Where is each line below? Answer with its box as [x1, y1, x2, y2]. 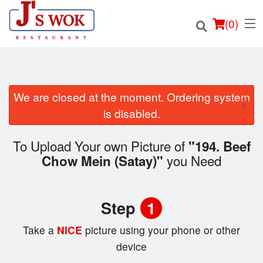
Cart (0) [41, 220, 65, 230]
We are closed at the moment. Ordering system [13, 89, 250, 104]
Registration [8, 189, 59, 200]
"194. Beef [188, 137, 251, 156]
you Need [163, 151, 221, 170]
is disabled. [103, 105, 160, 121]
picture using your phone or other [85, 222, 240, 238]
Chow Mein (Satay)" [42, 151, 163, 171]
